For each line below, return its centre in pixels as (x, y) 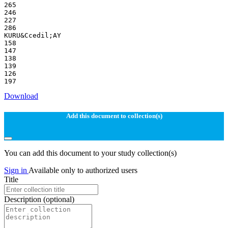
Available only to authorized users (83, 170)
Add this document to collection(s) (114, 116)
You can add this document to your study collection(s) (90, 153)
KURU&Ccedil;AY (33, 35)
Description (24, 199)
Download (21, 96)
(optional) (59, 199)
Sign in (16, 170)
